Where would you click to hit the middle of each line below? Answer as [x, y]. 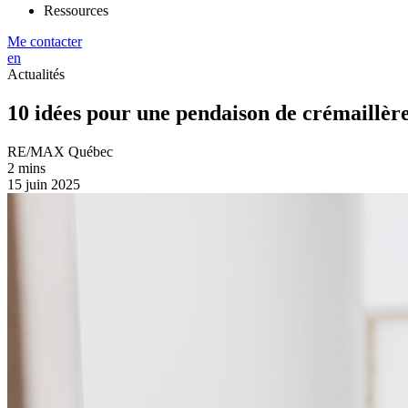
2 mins [26, 168]
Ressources [76, 10]
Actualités [36, 74]
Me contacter [45, 41]
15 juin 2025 [44, 184]
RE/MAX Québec [60, 151]
